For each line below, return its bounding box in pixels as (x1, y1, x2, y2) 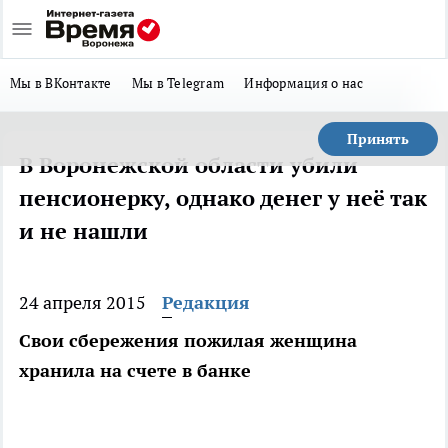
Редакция (162, 291, 250, 314)
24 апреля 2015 (19, 291, 146, 314)
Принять (347, 130, 409, 148)
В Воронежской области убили (19, 151, 358, 179)
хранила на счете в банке (19, 359, 251, 382)
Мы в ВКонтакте (10, 74, 112, 92)
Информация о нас (244, 74, 364, 92)
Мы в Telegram (131, 74, 225, 92)
